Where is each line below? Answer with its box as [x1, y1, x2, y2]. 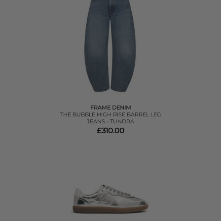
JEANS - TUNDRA [87, 117, 134, 125]
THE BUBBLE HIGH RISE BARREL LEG [60, 110, 161, 118]
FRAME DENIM [90, 104, 131, 111]
